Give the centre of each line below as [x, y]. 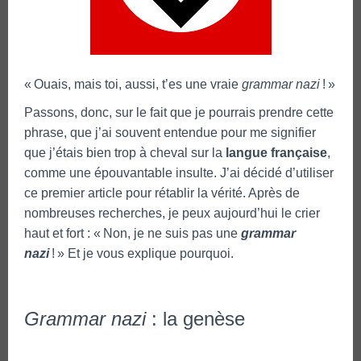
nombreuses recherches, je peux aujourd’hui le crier [172, 213]
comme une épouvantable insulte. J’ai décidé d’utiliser [179, 172]
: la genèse [195, 318]
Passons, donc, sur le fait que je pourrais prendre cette [179, 112]
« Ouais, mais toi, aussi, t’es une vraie [133, 84]
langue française [276, 152]
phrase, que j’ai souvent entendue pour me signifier [170, 132]
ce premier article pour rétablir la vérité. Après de [162, 193]
